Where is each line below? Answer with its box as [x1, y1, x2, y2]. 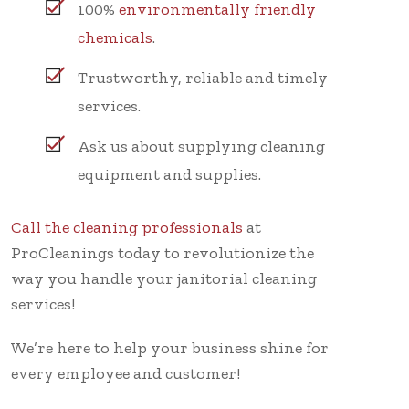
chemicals [78, 26, 152, 47]
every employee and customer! [11, 362, 240, 383]
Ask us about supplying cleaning [78, 135, 325, 156]
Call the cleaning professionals [11, 216, 243, 237]
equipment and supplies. [78, 163, 261, 184]
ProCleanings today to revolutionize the [11, 242, 314, 263]
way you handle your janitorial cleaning [11, 267, 317, 288]
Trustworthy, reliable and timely [78, 67, 328, 88]
